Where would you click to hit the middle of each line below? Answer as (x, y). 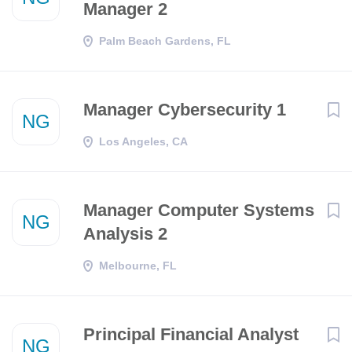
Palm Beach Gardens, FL (165, 41)
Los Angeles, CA (143, 141)
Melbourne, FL (138, 266)
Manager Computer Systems (199, 210)
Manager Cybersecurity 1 (185, 110)
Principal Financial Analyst (191, 334)
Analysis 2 (125, 234)
